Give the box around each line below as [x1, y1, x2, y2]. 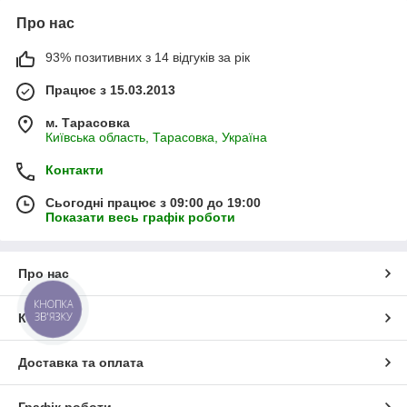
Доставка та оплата [18, 355, 144, 371]
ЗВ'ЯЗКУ [34, 310, 73, 324]
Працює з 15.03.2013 [45, 83, 175, 98]
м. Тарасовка [45, 115, 130, 131]
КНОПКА [34, 297, 74, 312]
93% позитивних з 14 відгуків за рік [45, 50, 250, 65]
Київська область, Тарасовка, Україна [45, 130, 267, 145]
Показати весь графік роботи [45, 210, 235, 225]
